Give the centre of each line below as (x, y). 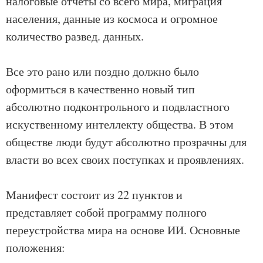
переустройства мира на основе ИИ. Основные (123, 230)
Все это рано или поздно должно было (102, 71)
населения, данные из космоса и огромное (112, 18)
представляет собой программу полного (106, 212)
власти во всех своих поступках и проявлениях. (125, 159)
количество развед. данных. (75, 36)
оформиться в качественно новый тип (100, 89)
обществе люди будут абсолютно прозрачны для (126, 142)
